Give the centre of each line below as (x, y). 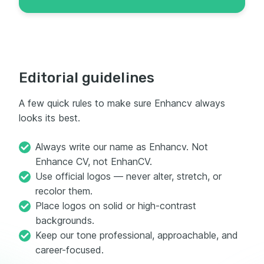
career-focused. (70, 250)
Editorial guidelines (87, 77)
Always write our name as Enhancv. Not (122, 146)
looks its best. (49, 118)
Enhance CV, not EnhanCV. (94, 161)
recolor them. (64, 191)
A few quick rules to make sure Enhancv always (122, 103)
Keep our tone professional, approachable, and (137, 235)
